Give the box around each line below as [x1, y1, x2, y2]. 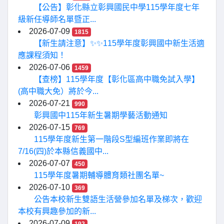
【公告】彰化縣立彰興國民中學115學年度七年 [34, 3, 199, 11]
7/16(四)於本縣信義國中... [18, 147, 108, 155]
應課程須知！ [18, 51, 66, 59]
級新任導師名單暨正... [18, 15, 96, 23]
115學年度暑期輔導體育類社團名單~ [34, 171, 164, 179]
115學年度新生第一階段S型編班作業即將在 [34, 135, 189, 143]
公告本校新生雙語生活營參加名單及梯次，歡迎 [34, 195, 202, 203]
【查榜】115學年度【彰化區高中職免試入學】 [34, 75, 199, 83]
